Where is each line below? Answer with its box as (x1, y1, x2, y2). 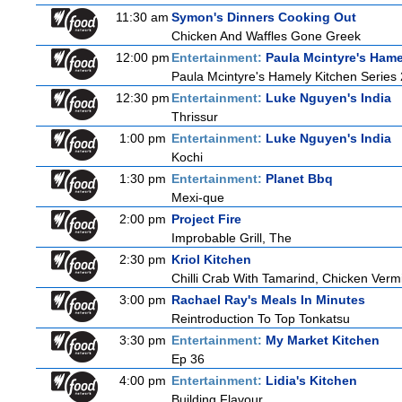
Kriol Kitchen (171, 252, 251, 267)
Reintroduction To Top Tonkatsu (171, 311, 350, 326)
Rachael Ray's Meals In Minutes (171, 293, 365, 307)
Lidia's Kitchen (266, 373, 357, 388)
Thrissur (171, 109, 218, 124)
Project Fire (171, 212, 241, 226)
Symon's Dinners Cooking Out (171, 10, 356, 24)
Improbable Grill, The (171, 231, 292, 245)
